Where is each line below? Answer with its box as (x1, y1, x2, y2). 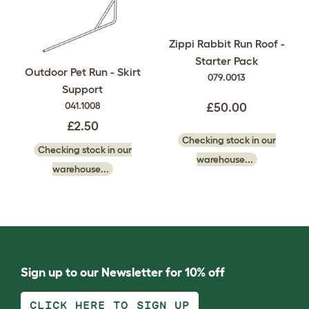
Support (62, 83, 103, 96)
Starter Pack (195, 54, 259, 67)
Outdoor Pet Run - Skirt (24, 66, 141, 79)
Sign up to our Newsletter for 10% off (21, 266, 225, 280)
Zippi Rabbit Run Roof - (168, 37, 285, 50)
